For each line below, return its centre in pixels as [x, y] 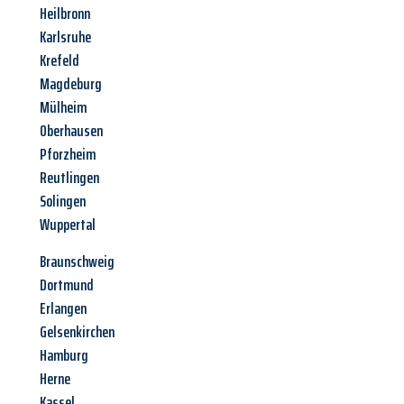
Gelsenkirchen [77, 332]
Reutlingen [69, 178]
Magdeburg [71, 84]
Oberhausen [71, 131]
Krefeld [60, 61]
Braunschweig [77, 262]
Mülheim [63, 108]
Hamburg [64, 356]
